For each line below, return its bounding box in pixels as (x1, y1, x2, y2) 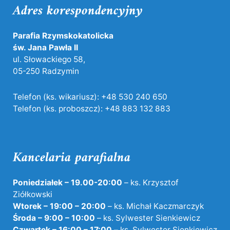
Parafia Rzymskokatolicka (13, 31, 113, 41)
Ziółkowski (13, 189, 52, 199)
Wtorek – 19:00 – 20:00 (13, 201, 106, 211)
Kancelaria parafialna (13, 146, 130, 169)
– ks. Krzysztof (122, 177, 179, 187)
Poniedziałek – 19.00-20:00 (13, 177, 122, 187)
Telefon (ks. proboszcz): (13, 104, 105, 114)
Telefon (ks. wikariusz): (13, 92, 101, 102)
